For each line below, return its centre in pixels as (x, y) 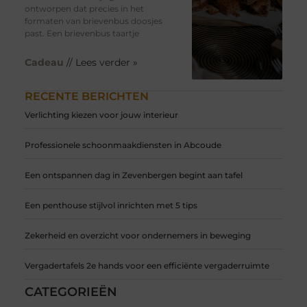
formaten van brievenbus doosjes (93, 21)
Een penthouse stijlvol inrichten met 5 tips (111, 206)
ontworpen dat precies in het (84, 9)
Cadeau (44, 63)
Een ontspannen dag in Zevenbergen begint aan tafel (133, 175)
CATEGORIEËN (71, 292)
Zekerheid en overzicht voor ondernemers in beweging (137, 236)
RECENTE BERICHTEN (86, 97)
